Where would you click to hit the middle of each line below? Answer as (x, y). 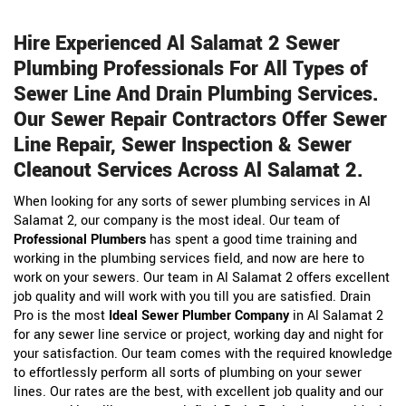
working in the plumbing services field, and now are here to (189, 259)
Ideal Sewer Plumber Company (199, 316)
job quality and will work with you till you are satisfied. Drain (192, 297)
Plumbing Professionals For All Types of (191, 69)
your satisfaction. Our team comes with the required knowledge (203, 354)
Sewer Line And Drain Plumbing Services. (196, 95)
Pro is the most (61, 316)
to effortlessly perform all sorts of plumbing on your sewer (188, 373)
